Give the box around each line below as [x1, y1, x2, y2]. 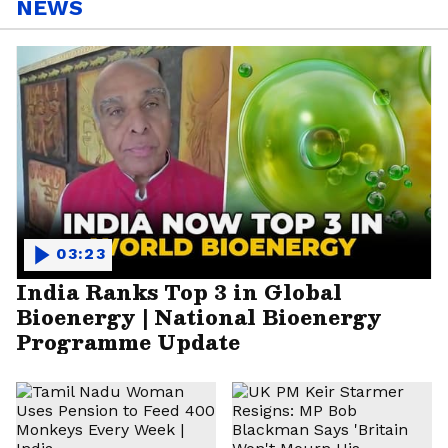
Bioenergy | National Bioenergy [16, 299, 382, 333]
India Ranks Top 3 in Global [16, 274, 342, 308]
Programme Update [16, 324, 240, 358]
